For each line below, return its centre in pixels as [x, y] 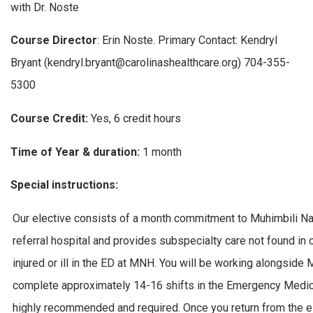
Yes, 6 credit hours [134, 118]
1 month [162, 152]
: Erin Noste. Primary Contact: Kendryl [187, 41]
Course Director [54, 41]
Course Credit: [49, 118]
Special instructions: [64, 185]
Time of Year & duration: [77, 152]
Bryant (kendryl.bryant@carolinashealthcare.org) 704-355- [150, 63]
